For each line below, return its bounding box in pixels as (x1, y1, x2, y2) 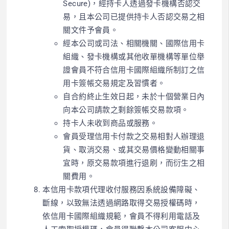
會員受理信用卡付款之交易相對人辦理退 (63, 131, 205, 141)
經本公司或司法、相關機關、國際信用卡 (63, 38, 205, 48)
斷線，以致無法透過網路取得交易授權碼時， (42, 198, 200, 208)
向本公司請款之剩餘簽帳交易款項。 (63, 105, 189, 114)
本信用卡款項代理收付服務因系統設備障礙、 (42, 185, 200, 194)
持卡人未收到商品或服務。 (63, 118, 158, 128)
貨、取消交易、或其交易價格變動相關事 (63, 145, 205, 154)
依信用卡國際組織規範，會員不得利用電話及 (42, 211, 200, 221)
